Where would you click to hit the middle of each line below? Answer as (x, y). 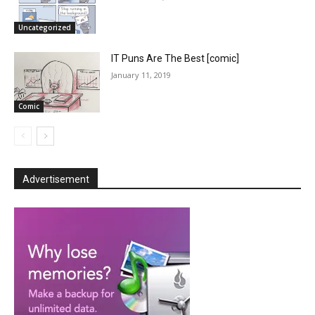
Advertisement (56, 180)
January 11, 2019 (141, 75)
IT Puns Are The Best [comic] (175, 59)
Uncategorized (45, 28)
